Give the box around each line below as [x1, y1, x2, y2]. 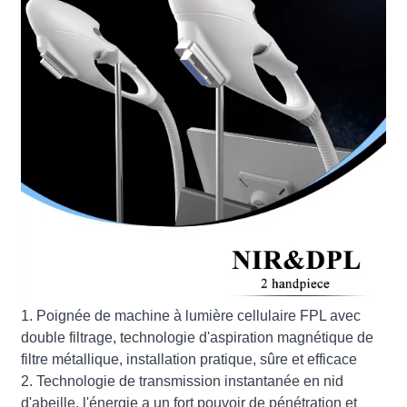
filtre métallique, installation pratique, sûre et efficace [21, 351, 358, 367]
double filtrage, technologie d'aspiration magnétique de [21, 329, 374, 345]
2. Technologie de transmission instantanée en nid [21, 372, 344, 389]
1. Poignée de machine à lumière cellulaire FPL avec [21, 307, 362, 323]
